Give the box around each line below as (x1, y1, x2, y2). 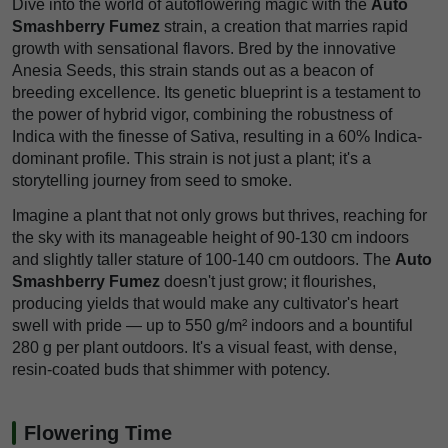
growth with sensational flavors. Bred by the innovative (12, 40, 396, 58)
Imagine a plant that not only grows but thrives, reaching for (12, 207, 427, 225)
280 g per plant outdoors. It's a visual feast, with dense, (12, 339, 397, 357)
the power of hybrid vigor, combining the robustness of (12, 106, 392, 124)
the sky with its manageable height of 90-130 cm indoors (12, 229, 409, 247)
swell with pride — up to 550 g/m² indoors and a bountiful (12, 317, 413, 335)
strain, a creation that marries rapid (160, 18, 408, 36)
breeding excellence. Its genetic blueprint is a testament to (12, 84, 421, 102)
